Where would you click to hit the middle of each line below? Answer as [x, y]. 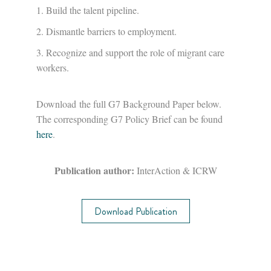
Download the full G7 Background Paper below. [129, 104]
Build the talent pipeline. [93, 10]
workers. [53, 67]
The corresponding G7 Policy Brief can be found [129, 119]
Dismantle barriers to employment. [111, 31]
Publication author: [94, 170]
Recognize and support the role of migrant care [135, 52]
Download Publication [135, 211]
